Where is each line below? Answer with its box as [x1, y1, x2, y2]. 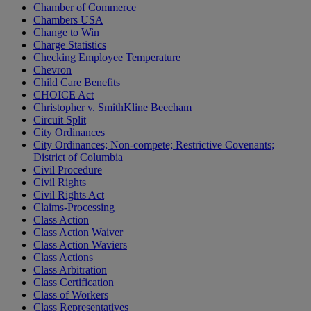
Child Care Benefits [33, 76, 120, 89]
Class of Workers [33, 289, 108, 301]
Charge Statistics [33, 39, 106, 51]
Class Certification [33, 276, 114, 289]
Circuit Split [33, 114, 86, 126]
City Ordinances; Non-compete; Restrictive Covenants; [33, 139, 274, 151]
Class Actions [33, 251, 93, 264]
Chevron [33, 64, 72, 76]
